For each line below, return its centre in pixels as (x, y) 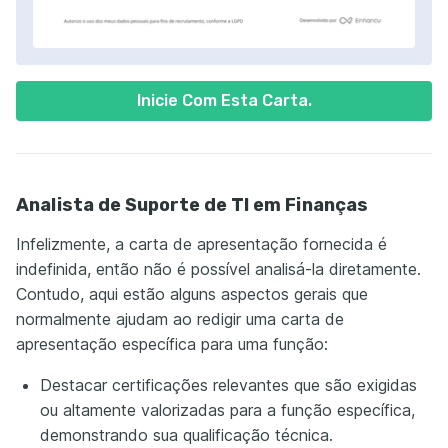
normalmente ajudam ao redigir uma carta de (180, 319)
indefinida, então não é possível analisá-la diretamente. (218, 269)
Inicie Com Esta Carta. (224, 101)
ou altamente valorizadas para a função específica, (227, 410)
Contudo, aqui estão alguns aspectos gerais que (192, 294)
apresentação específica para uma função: (172, 344)
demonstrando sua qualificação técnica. (186, 435)
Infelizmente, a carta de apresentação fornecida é (201, 244)
